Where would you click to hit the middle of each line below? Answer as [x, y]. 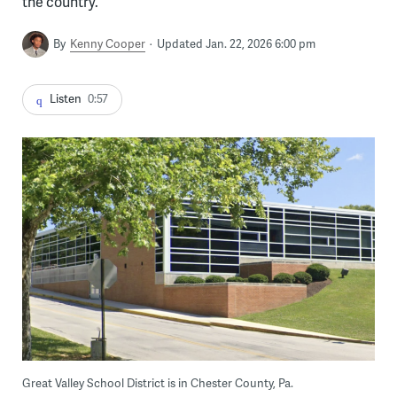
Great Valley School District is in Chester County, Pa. [157, 382]
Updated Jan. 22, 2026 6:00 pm [236, 43]
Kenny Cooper [107, 43]
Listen [65, 99]
